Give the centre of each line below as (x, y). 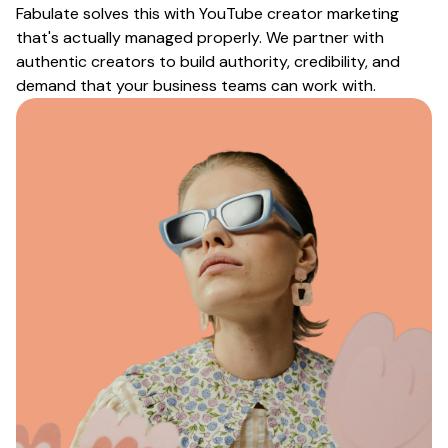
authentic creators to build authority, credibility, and (208, 62)
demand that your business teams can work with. (196, 86)
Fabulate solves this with (107, 14)
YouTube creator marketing (299, 14)
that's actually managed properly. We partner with (200, 38)
